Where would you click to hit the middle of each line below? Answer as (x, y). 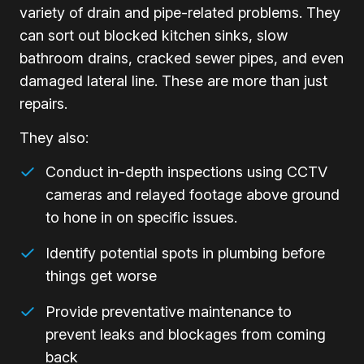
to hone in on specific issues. (141, 217)
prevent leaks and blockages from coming (186, 334)
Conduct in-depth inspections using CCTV (186, 171)
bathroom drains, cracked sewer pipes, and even (182, 58)
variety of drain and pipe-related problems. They (180, 12)
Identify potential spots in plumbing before (185, 253)
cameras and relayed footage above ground (193, 194)
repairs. (43, 103)
